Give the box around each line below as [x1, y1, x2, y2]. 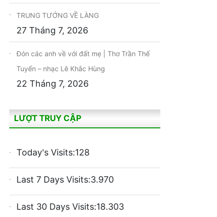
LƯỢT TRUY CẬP [14, 113, 81, 123]
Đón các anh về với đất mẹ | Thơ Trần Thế [16, 49, 150, 58]
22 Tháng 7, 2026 [16, 78, 89, 89]
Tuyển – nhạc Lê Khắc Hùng [16, 64, 105, 73]
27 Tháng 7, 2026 [16, 25, 88, 35]
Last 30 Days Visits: [16, 201, 96, 212]
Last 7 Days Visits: [16, 174, 91, 185]
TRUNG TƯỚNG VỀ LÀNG [16, 11, 99, 19]
